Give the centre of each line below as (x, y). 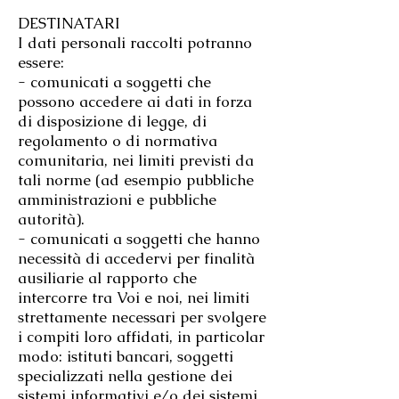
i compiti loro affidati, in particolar (141, 337)
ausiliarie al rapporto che (107, 278)
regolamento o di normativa (118, 141)
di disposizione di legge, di (112, 122)
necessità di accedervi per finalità (136, 259)
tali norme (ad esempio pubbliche (136, 180)
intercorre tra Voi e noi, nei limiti (134, 298)
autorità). (51, 220)
